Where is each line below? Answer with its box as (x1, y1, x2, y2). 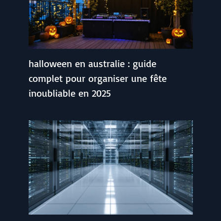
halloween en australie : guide (28, 57, 156, 70)
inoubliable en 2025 (28, 87, 111, 100)
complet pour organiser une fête (28, 72, 167, 85)
